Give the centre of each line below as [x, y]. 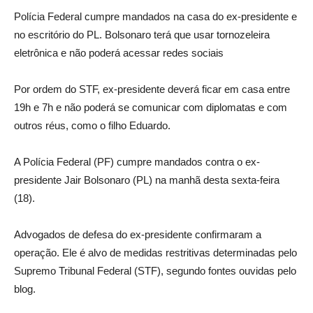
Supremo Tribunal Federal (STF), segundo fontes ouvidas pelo [155, 271]
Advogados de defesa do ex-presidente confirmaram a [138, 235]
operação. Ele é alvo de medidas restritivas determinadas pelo [155, 253]
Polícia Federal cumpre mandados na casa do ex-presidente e [155, 17]
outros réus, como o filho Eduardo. [92, 126]
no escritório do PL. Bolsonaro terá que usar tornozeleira [142, 35]
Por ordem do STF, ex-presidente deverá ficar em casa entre [152, 89]
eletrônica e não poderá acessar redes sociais [119, 53]
